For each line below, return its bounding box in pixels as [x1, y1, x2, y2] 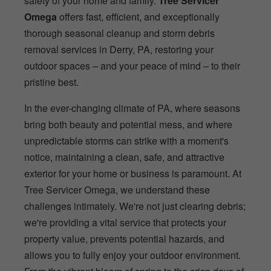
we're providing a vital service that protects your [24, 215, 226, 229]
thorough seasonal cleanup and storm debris [24, 25, 215, 40]
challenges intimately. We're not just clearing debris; [24, 198, 246, 213]
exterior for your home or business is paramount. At [24, 166, 241, 180]
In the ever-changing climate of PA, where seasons [24, 100, 240, 115]
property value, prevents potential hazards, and [24, 231, 224, 246]
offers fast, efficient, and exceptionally [57, 9, 220, 24]
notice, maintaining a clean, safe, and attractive [24, 149, 224, 164]
